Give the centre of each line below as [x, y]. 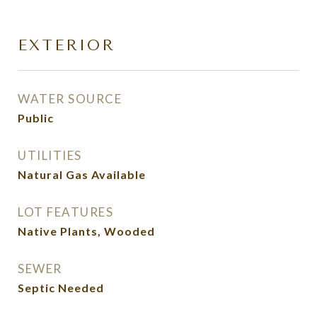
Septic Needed [61, 288]
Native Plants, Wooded [86, 231]
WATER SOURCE [70, 99]
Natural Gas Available [82, 174]
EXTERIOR [67, 45]
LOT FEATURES [65, 212]
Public [36, 118]
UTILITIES [50, 155]
